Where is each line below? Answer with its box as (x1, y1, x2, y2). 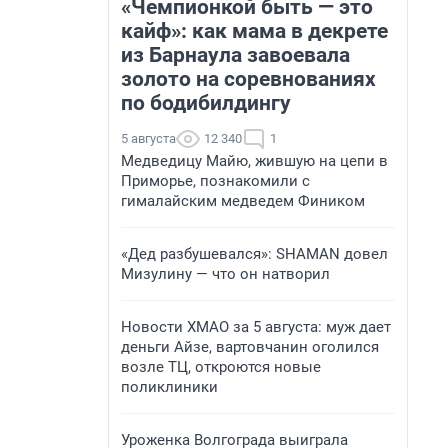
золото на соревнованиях (121, 67, 376, 91)
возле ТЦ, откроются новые (121, 358, 321, 376)
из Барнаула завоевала (121, 43, 350, 67)
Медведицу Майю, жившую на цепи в (121, 152, 388, 170)
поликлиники (121, 378, 218, 396)
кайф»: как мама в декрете (121, 19, 388, 43)
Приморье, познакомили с (121, 172, 310, 190)
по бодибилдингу (121, 91, 291, 115)
